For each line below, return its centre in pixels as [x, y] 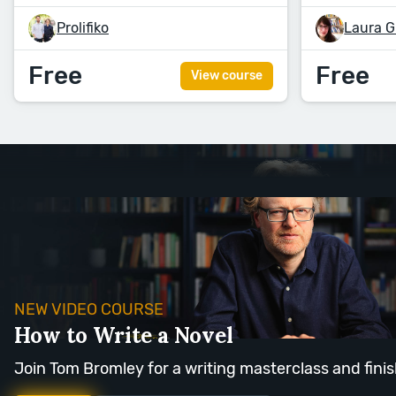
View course [227, 76]
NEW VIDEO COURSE [89, 310]
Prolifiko [83, 28]
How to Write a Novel [124, 336]
